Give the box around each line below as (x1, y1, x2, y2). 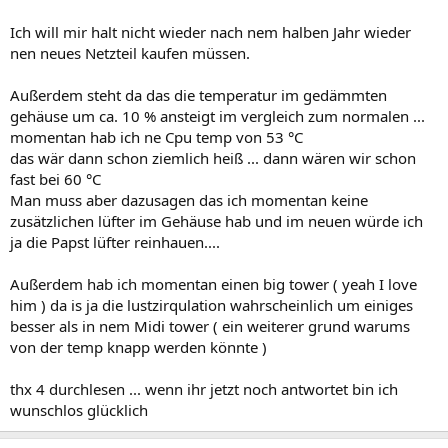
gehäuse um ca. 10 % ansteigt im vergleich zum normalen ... (10, 105, 425, 126)
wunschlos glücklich (10, 399, 148, 420)
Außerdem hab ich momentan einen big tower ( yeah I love (10, 273, 417, 294)
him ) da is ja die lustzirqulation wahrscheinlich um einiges (10, 294, 413, 315)
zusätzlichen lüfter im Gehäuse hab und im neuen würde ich (10, 210, 423, 231)
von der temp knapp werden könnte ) (10, 336, 267, 357)
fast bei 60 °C (10, 168, 101, 189)
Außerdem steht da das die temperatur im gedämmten (10, 84, 387, 105)
